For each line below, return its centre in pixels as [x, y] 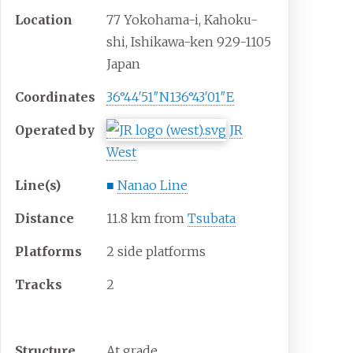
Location [44, 20]
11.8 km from [147, 219]
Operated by [55, 130]
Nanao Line [153, 186]
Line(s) [38, 186]
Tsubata [212, 219]
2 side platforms [156, 252]
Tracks [39, 285]
